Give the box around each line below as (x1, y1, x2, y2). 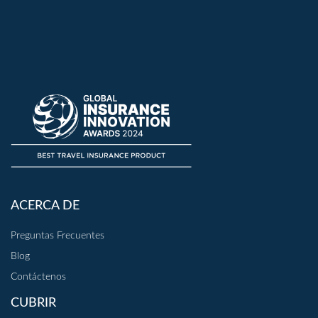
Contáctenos (11, 271, 66, 282)
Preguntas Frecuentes (11, 230, 104, 241)
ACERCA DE (11, 199, 79, 212)
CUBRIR (11, 296, 56, 309)
